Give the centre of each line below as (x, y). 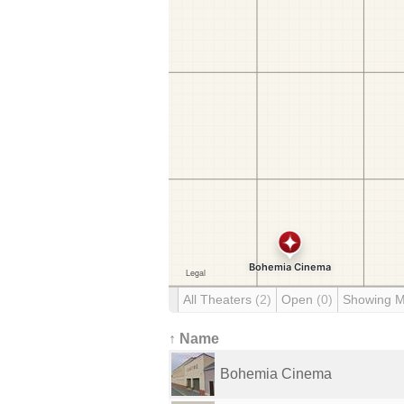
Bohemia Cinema (276, 374)
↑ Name (194, 339)
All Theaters (219, 299)
